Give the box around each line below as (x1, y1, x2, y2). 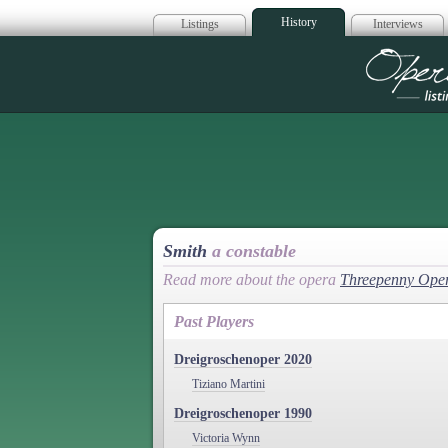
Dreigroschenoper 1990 (174, 405, 312, 421)
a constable (212, 241, 296, 261)
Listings (180, 17, 219, 31)
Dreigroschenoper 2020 (174, 351, 312, 367)
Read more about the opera (163, 271, 340, 288)
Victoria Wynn (192, 430, 260, 445)
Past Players (174, 312, 254, 330)
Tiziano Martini (192, 376, 265, 391)
